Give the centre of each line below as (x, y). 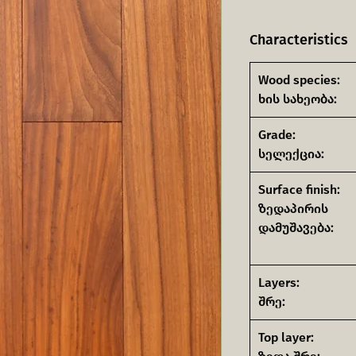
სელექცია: (291, 154)
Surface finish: (299, 190)
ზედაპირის (293, 209)
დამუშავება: (296, 228)
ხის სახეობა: (298, 99)
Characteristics (299, 40)
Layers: (279, 282)
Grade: (277, 135)
